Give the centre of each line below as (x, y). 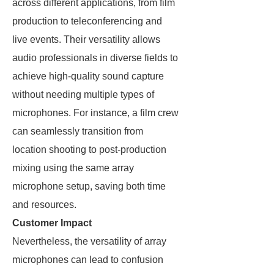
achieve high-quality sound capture (88, 76)
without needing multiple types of (83, 94)
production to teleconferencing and (87, 21)
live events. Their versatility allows (86, 39)
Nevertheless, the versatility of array (89, 241)
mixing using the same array (73, 168)
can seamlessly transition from (78, 131)
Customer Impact (52, 223)
